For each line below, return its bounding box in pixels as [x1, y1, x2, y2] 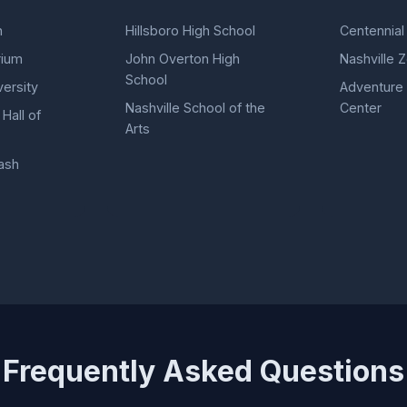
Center [339, 99, 382, 115]
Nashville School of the [125, 99, 266, 115]
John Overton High [125, 50, 241, 66]
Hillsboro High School [125, 22, 256, 38]
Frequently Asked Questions [3, 352, 404, 389]
